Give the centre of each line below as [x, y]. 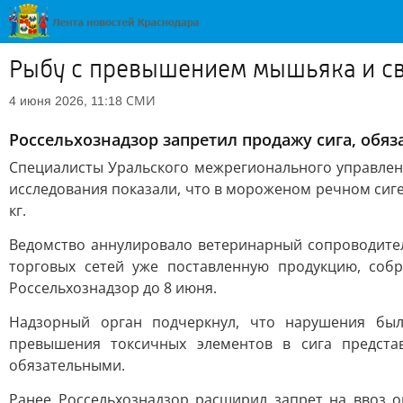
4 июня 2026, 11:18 [66, 101]
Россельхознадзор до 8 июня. [113, 288]
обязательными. [67, 365]
